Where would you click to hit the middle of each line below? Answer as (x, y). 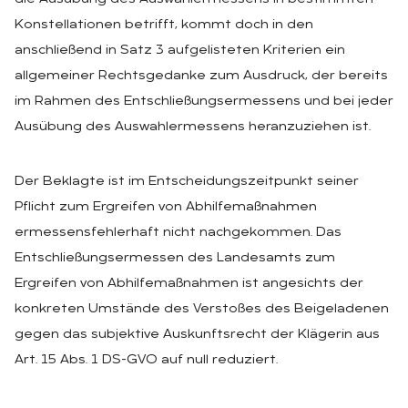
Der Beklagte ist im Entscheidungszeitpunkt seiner (187, 181)
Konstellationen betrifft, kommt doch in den (164, 25)
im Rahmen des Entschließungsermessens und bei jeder (204, 101)
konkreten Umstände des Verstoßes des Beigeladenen (202, 309)
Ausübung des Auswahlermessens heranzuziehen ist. (193, 127)
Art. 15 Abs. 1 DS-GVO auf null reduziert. (146, 360)
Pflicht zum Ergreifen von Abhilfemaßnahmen (166, 207)
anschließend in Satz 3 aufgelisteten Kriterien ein (180, 50)
